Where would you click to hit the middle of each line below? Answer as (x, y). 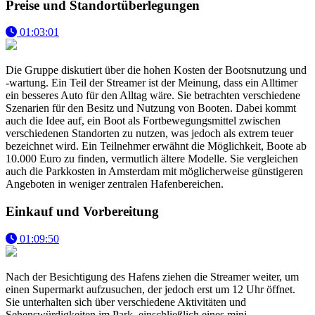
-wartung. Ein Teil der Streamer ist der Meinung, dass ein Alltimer (152, 83)
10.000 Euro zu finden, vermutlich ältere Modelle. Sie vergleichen (152, 159)
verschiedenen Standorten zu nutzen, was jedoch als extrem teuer (149, 134)
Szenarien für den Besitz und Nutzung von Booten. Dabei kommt (151, 108)
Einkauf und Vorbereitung (82, 212)
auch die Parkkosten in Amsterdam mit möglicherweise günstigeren (154, 172)
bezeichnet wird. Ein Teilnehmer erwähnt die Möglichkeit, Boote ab (156, 146)
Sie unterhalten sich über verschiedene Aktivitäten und (126, 302)
